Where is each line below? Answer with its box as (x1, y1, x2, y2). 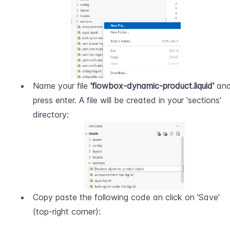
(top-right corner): (33, 206, 101, 217)
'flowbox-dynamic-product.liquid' (90, 81, 214, 91)
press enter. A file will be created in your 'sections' (33, 95, 221, 106)
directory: (33, 109, 69, 120)
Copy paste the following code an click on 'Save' (33, 192, 220, 203)
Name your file (33, 81, 90, 91)
